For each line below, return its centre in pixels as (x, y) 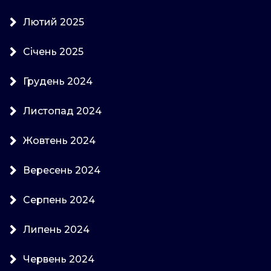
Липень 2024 (56, 229)
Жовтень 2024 (59, 140)
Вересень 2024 (62, 170)
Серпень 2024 (59, 200)
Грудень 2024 (58, 81)
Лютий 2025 (54, 22)
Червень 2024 (59, 259)
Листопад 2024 (62, 111)
